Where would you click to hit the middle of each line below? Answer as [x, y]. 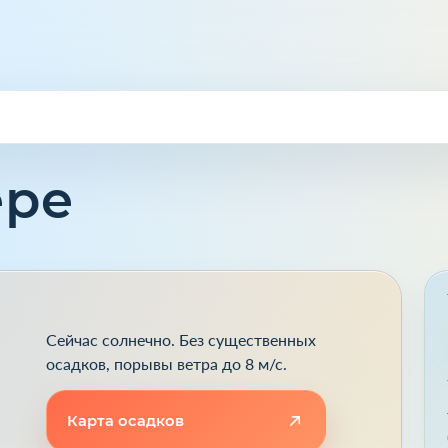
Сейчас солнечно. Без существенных [180, 339]
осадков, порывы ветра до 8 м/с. [166, 363]
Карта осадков [125, 420]
